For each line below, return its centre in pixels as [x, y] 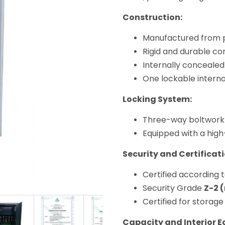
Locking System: [157, 99]
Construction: [152, 17]
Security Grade [173, 188]
